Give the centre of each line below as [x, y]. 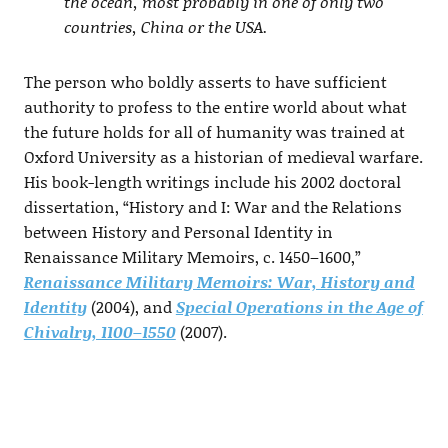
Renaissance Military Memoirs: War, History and [219, 282]
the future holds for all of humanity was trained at [214, 132]
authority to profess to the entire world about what [215, 107]
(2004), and [131, 307]
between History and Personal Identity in [178, 232]
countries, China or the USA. [165, 27]
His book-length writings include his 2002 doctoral [212, 182]
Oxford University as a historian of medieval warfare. [223, 157]
